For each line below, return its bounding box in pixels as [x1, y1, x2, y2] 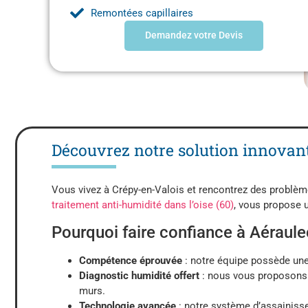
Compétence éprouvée [79, 254, 182, 267]
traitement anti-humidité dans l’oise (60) [52, 199, 234, 212]
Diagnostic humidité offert [79, 269, 199, 282]
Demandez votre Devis [145, 29, 243, 41]
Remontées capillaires [91, 6, 193, 19]
